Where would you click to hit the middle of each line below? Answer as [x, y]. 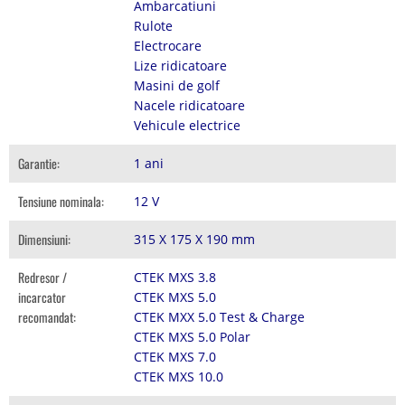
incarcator [42, 297]
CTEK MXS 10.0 [179, 376]
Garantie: [39, 163]
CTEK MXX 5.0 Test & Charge [220, 316]
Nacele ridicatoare [190, 105]
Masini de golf [177, 85]
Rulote [154, 25]
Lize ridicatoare [181, 65]
